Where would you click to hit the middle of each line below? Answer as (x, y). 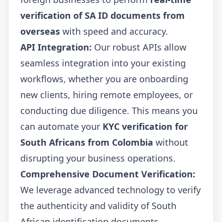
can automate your (61, 126)
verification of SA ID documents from (103, 15)
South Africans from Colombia (87, 142)
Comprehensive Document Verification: (108, 174)
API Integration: (56, 47)
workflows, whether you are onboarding (104, 79)
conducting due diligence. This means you (109, 110)
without (171, 142)
